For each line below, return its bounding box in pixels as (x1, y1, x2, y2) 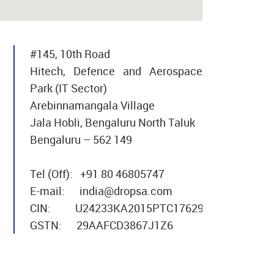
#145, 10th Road (30, 46, 110, 61)
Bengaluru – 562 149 (30, 131, 132, 147)
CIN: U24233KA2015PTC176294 (30, 200, 210, 215)
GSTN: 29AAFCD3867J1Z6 (30, 217, 173, 232)
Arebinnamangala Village (30, 97, 155, 113)
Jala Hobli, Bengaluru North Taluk (30, 114, 195, 130)
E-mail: (30, 183, 80, 198)
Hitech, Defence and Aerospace (30, 63, 202, 78)
